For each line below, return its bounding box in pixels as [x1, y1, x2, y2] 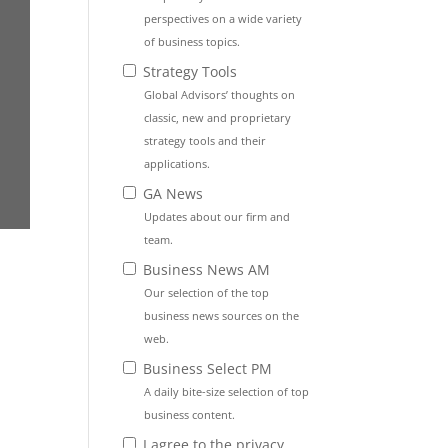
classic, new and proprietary [144, 110, 292, 126]
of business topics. [144, 34, 241, 50]
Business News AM [139, 260, 271, 280]
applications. [144, 156, 211, 172]
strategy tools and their [144, 133, 267, 149]
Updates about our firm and [144, 209, 291, 225]
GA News [139, 184, 204, 204]
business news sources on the [144, 308, 300, 324]
